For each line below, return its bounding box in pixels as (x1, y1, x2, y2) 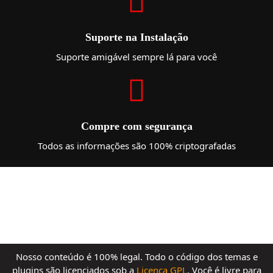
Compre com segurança (80, 119, 193, 132)
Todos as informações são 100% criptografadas (37, 139, 236, 152)
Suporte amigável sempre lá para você (56, 50, 217, 63)
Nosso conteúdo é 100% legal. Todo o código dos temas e (15, 250, 258, 263)
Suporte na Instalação (85, 30, 188, 43)
